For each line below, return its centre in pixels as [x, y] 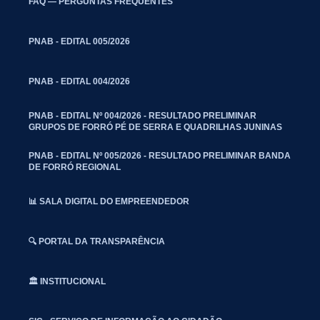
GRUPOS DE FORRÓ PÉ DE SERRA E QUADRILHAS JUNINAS [155, 127]
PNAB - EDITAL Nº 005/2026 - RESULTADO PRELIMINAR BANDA [160, 155]
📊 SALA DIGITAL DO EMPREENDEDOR [109, 201]
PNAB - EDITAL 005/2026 [79, 41]
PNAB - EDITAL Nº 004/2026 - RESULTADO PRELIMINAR [142, 115]
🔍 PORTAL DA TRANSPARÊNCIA [97, 241]
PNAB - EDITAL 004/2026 [79, 81]
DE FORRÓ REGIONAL [75, 167]
